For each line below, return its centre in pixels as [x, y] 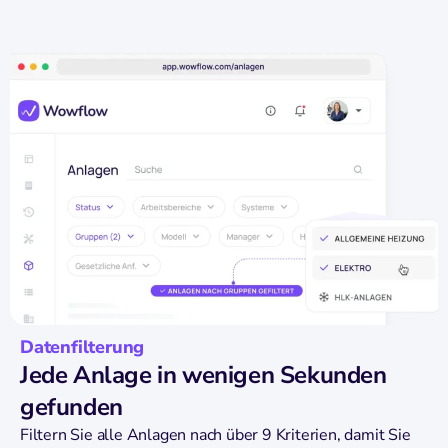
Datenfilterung [82, 346]
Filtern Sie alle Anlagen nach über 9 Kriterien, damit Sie [215, 434]
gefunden [71, 406]
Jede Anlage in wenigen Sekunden [203, 374]
